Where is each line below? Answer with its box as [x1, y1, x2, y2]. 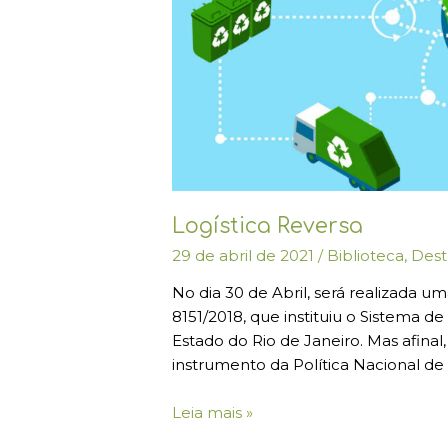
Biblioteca [327, 245, 405, 265]
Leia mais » [172, 402, 254, 422]
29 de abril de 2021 [172, 245, 319, 265]
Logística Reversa [172, 214, 364, 239]
